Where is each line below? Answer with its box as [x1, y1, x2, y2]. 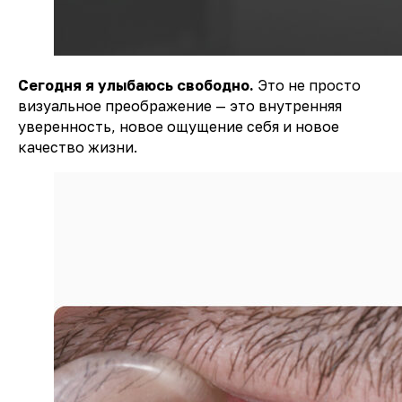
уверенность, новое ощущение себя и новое [18, 118, 339, 135]
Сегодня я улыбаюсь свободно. [18, 76, 258, 94]
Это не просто [258, 76, 361, 94]
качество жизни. [18, 138, 137, 156]
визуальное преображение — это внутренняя [18, 97, 342, 115]
